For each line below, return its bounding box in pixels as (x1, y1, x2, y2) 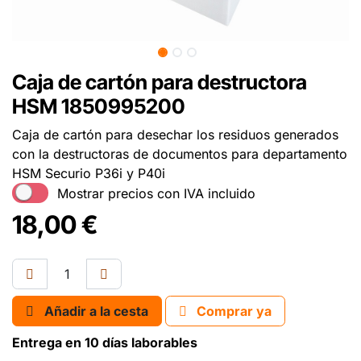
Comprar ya (193, 303, 272, 320)
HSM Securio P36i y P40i (12, 165, 165, 182)
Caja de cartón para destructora (12, 70, 307, 95)
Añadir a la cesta (44, 303, 148, 320)
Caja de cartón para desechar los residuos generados (12, 127, 338, 143)
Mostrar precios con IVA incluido (56, 185, 255, 201)
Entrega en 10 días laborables (12, 334, 197, 351)
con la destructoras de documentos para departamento (12, 146, 347, 163)
